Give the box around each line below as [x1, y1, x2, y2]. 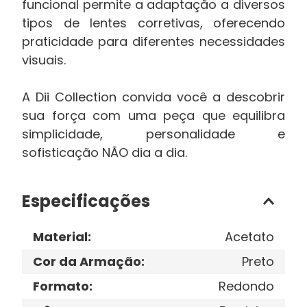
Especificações [22, 190, 150, 212]
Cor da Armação [33, 253, 141, 270]
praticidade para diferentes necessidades [22, 33, 285, 50]
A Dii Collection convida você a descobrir [22, 88, 285, 106]
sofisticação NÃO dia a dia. [22, 144, 187, 161]
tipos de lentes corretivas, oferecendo [22, 14, 285, 32]
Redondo [219, 278, 274, 295]
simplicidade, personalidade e [22, 125, 285, 143]
